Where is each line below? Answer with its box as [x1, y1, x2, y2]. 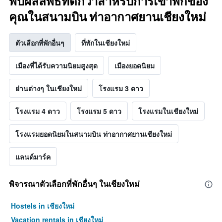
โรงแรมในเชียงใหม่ [138, 106, 198, 116]
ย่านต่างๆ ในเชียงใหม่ [15, 83, 82, 94]
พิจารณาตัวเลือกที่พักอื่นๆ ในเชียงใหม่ [9, 179, 140, 189]
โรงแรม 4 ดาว [15, 106, 60, 116]
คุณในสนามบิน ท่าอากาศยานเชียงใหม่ [9, 10, 206, 25]
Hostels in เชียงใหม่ [11, 201, 74, 211]
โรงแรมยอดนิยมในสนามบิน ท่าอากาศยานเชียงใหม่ [15, 129, 172, 139]
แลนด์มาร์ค [15, 152, 51, 162]
